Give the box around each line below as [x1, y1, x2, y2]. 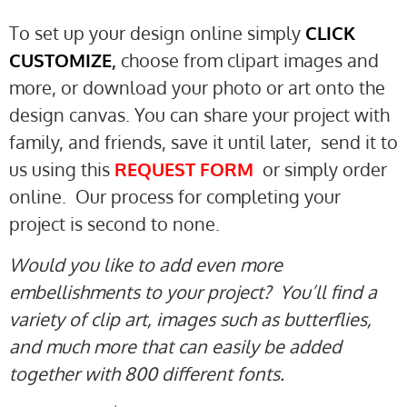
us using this [9, 157, 114, 182]
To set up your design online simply [9, 21, 305, 45]
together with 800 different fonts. [9, 361, 289, 385]
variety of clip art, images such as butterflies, [9, 306, 372, 331]
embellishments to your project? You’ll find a [9, 279, 377, 303]
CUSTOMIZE [9, 48, 112, 73]
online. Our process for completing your [9, 184, 341, 209]
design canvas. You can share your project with [9, 103, 390, 127]
